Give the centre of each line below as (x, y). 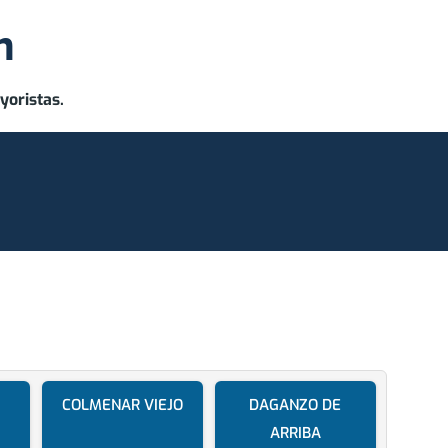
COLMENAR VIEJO (122, 405)
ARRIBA (295, 433)
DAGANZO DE (295, 405)
